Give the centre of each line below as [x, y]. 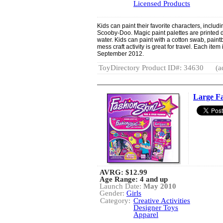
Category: [115, 201]
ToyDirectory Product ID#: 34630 [151, 68]
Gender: [113, 193]
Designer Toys [156, 208]
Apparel [146, 215]
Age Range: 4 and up [134, 179]
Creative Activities [162, 201]
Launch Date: [121, 186]
